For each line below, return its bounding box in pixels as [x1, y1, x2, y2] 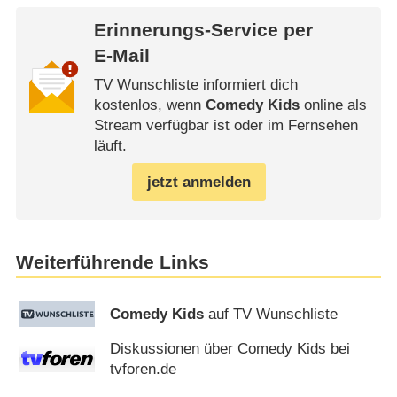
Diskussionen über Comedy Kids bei [110, 340, 351, 358]
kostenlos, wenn [93, 96, 206, 113]
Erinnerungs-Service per [93, 19, 313, 42]
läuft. [93, 136, 127, 154]
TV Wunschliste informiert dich [93, 75, 298, 93]
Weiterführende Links [15, 252, 209, 274]
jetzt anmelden [146, 174, 251, 191]
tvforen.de [110, 361, 177, 378]
